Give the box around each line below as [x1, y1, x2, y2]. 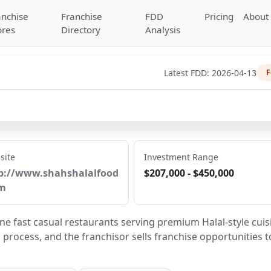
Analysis [145, 24, 181, 36]
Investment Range [144, 151, 219, 163]
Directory [60, 24, 100, 36]
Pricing [204, 10, 234, 22]
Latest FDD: [164, 67, 212, 79]
